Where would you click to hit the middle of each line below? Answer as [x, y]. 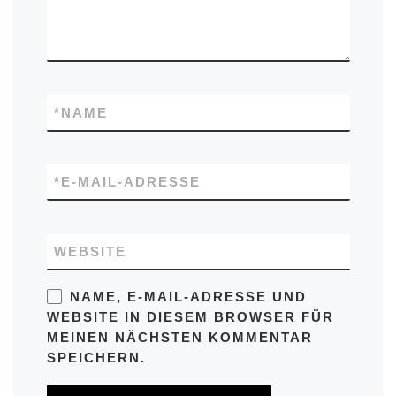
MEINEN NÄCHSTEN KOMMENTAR [179, 338]
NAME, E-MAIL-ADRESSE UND [188, 297]
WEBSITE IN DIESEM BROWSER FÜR [190, 317]
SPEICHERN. [96, 358]
